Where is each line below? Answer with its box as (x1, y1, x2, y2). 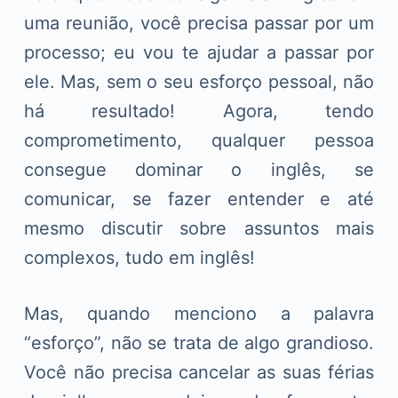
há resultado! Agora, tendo (23, 99, 375, 122)
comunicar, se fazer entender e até (23, 187, 375, 210)
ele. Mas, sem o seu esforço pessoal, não (23, 70, 375, 92)
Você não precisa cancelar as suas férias (23, 361, 375, 383)
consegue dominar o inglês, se (23, 158, 375, 180)
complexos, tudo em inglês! (23, 246, 255, 268)
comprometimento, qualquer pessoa (23, 129, 375, 151)
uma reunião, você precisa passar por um (23, 12, 375, 34)
